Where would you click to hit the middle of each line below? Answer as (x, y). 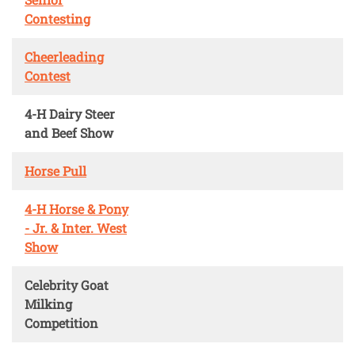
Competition (61, 323)
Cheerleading (64, 56)
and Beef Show (69, 132)
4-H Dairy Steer (70, 113)
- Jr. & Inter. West (76, 227)
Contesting (57, 18)
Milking (48, 303)
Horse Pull (55, 170)
